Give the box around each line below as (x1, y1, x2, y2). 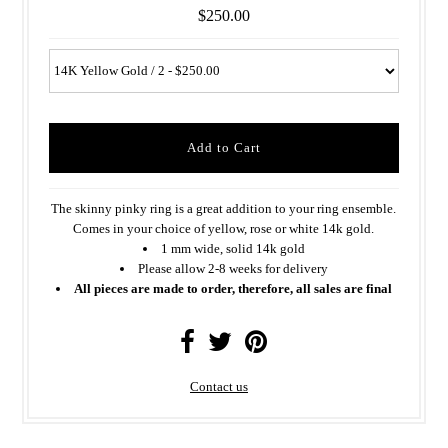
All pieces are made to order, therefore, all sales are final (73, 280, 392, 296)
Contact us (189, 378, 248, 394)
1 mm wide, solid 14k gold (160, 240, 305, 256)
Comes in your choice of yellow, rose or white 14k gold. (73, 220, 375, 236)
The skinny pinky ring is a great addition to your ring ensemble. (51, 200, 397, 216)
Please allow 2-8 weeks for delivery (137, 260, 328, 276)
